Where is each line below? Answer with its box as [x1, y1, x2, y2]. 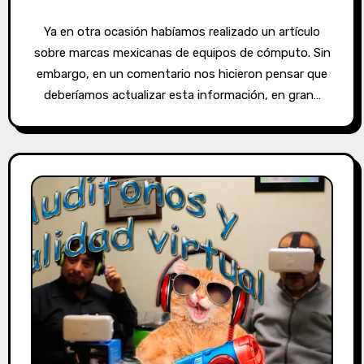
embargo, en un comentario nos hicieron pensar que [37, 66, 327, 81]
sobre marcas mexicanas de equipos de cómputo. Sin [33, 45, 331, 60]
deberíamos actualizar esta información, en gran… [43, 87, 321, 102]
